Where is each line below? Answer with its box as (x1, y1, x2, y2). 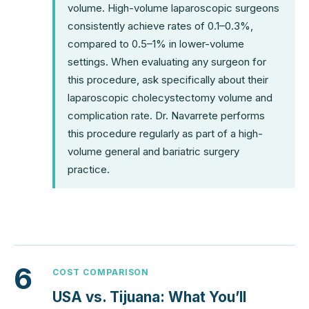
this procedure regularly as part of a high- (68, 126, 263, 140)
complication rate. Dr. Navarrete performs (68, 108, 265, 122)
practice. (68, 162, 110, 176)
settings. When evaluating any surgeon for (68, 54, 266, 68)
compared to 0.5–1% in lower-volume (68, 37, 244, 50)
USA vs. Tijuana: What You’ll (52, 288, 246, 306)
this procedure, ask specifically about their (68, 72, 268, 86)
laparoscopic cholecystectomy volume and (68, 90, 272, 104)
